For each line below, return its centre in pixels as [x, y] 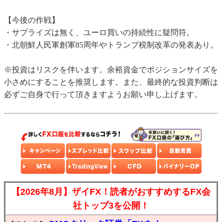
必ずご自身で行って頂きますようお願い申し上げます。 [103, 95]
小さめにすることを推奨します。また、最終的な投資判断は [111, 82]
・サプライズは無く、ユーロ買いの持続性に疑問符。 [99, 33]
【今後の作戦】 [32, 20]
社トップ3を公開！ [111, 206]
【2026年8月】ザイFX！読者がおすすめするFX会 [111, 192]
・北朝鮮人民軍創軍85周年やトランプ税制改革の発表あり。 [111, 45]
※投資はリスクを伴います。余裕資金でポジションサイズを [111, 70]
